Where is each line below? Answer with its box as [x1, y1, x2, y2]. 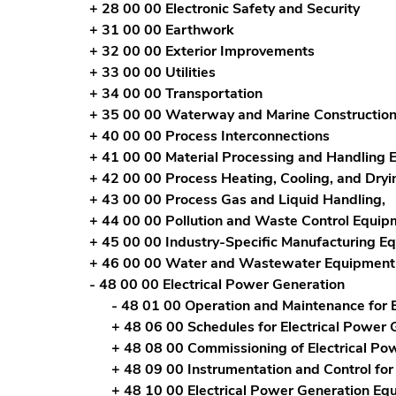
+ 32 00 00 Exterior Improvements [88, 41, 315, 61]
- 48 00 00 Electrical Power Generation [88, 274, 345, 294]
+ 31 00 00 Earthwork [88, 19, 234, 40]
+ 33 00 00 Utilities [88, 62, 216, 82]
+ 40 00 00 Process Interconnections [88, 126, 330, 146]
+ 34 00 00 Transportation [88, 83, 263, 103]
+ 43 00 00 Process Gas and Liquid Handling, [88, 189, 385, 209]
